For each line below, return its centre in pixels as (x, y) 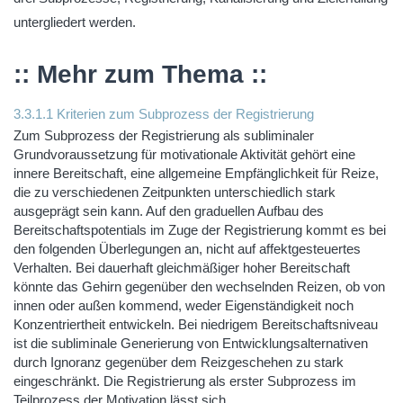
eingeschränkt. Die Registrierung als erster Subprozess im (185, 381)
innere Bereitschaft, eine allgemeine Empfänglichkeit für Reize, (196, 173)
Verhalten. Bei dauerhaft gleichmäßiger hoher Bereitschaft (182, 268)
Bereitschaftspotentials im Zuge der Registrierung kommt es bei (200, 230)
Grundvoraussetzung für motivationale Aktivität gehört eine (184, 154)
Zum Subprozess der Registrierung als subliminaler (164, 135)
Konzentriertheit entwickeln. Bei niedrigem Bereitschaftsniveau (196, 324)
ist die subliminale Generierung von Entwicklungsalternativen (191, 343)
